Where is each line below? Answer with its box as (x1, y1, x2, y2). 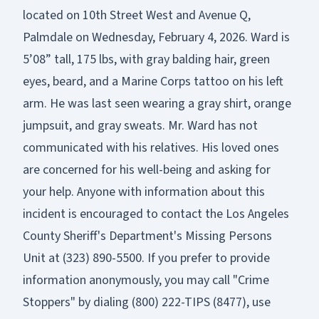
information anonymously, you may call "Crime (23, 271, 269, 289)
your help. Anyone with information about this (23, 182, 265, 201)
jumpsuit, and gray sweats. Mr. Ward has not (23, 116, 258, 135)
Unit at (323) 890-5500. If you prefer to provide (23, 249, 270, 267)
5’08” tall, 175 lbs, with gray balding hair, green (23, 50, 270, 68)
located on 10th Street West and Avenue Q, (23, 6, 251, 24)
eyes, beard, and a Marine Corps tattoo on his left (23, 72, 283, 90)
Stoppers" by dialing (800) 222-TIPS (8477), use (23, 293, 271, 311)
